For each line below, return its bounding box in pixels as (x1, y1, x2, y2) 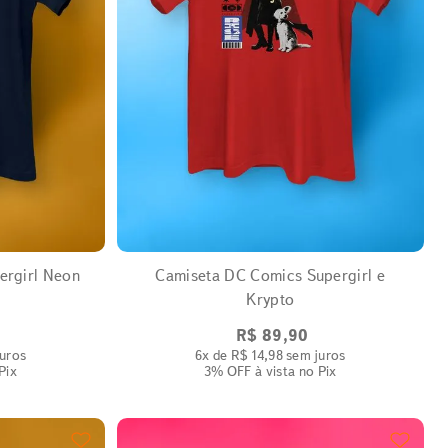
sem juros (282, 345, 346, 364)
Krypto (246, 289, 295, 309)
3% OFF (203, 361, 252, 380)
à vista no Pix (251, 361, 337, 380)
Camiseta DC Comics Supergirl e (155, 265, 386, 285)
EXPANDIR (237, 221, 292, 234)
